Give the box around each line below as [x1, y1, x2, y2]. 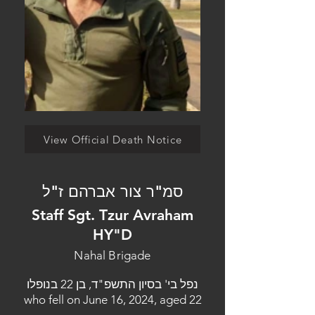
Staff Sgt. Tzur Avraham [32, 206, 193, 224]
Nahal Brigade [74, 248, 151, 262]
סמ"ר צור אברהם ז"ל [42, 182, 183, 201]
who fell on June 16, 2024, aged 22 [23, 292, 202, 307]
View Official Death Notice [43, 132, 182, 146]
